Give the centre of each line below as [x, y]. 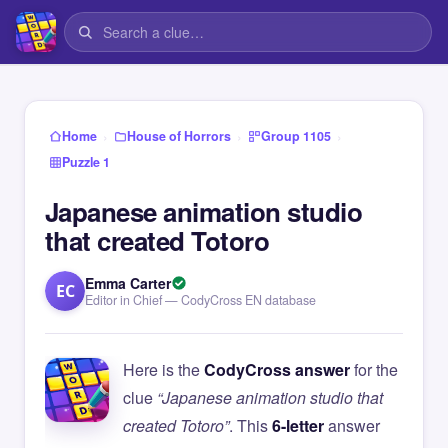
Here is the [163, 369]
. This [250, 425]
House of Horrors [179, 136]
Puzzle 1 [86, 162]
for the [374, 369]
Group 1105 [296, 136]
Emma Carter [128, 283]
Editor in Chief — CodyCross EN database [200, 300]
